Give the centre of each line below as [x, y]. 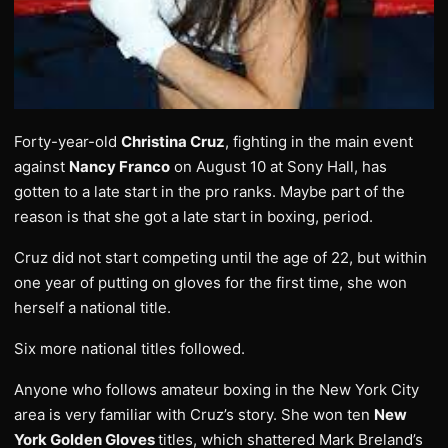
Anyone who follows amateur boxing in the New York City [216, 390]
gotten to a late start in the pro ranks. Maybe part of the [209, 192]
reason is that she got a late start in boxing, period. [193, 217]
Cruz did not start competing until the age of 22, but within [220, 258]
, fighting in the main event [319, 142]
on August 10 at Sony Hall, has [278, 167]
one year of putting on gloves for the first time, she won [210, 283]
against [41, 167]
